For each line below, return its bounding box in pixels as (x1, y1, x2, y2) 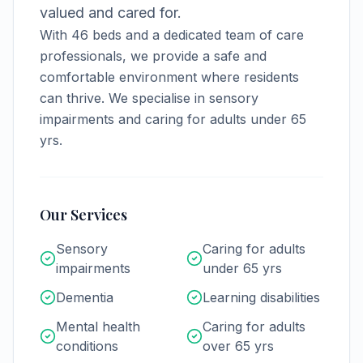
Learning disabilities (203, 289, 320, 305)
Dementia (56, 289, 113, 305)
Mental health (56, 318, 140, 335)
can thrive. (40, 90, 105, 106)
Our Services (40, 205, 127, 224)
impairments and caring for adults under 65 (40, 111, 306, 127)
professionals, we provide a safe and (40, 48, 267, 64)
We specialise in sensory (105, 90, 258, 106)
